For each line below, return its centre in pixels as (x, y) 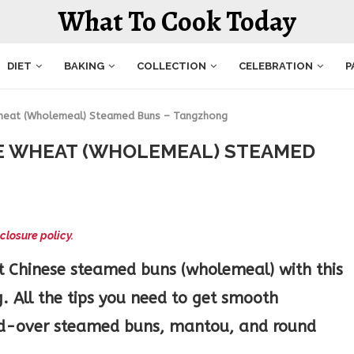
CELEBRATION (276, 66)
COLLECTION (171, 66)
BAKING (84, 66)
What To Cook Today (177, 21)
